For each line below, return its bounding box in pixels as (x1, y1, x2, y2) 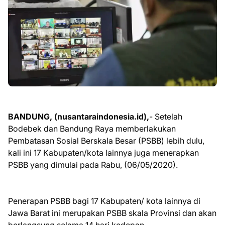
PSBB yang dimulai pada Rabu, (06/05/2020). (8, 159, 180, 170)
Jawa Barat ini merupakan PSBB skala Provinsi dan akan (8, 207, 216, 218)
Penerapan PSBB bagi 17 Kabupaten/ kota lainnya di (8, 195, 200, 206)
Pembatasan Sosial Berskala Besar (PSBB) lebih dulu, (8, 135, 204, 146)
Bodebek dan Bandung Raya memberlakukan (8, 123, 176, 134)
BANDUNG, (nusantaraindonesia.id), (8, 111, 149, 122)
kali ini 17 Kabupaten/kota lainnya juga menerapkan (8, 147, 199, 158)
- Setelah (149, 111, 182, 122)
